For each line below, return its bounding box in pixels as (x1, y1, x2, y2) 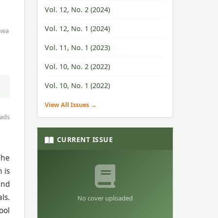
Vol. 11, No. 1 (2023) (45, 43, 110, 52)
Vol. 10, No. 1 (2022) (45, 81, 110, 90)
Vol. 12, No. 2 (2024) (45, 5, 110, 14)
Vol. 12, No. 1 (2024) (45, 24, 110, 33)
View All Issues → (45, 101, 97, 109)
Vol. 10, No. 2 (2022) (45, 62, 110, 71)
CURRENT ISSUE (56, 135, 113, 144)
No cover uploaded (77, 194, 133, 202)
